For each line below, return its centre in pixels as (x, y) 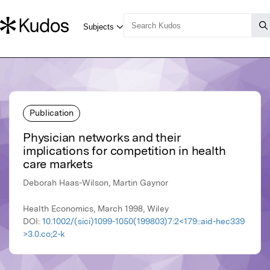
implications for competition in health (124, 151)
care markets (58, 164)
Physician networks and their (102, 138)
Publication (52, 112)
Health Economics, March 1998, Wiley (96, 209)
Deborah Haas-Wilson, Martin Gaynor (96, 183)
